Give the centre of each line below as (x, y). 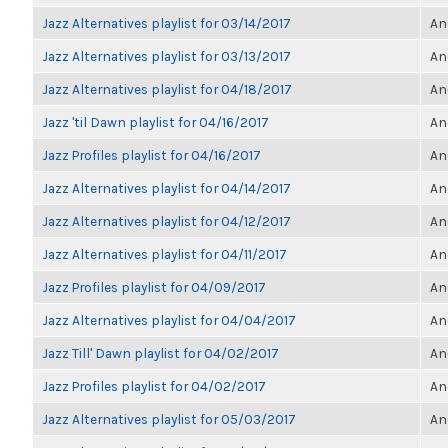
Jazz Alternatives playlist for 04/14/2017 (166, 188)
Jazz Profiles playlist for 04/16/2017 (151, 155)
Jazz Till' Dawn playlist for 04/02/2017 (160, 353)
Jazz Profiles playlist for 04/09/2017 (154, 287)
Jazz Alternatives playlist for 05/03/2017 (169, 419)
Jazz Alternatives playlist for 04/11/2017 (164, 254)
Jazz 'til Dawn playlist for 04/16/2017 (155, 122)
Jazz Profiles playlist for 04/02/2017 (154, 386)
